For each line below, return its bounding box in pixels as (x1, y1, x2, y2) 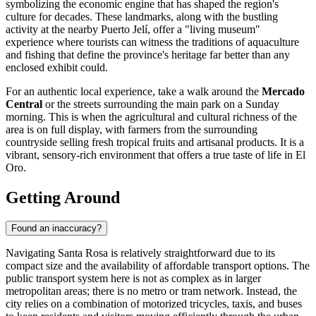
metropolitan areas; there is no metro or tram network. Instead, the (6, 285, 297, 298)
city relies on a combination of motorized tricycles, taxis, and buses (6, 298, 302, 310)
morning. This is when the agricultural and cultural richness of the (6, 110, 297, 123)
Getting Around (6, 188, 120, 207)
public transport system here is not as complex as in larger (6, 272, 261, 285)
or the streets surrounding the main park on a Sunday (42, 97, 279, 110)
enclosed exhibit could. (6, 61, 108, 73)
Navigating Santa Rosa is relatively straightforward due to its (6, 247, 275, 260)
